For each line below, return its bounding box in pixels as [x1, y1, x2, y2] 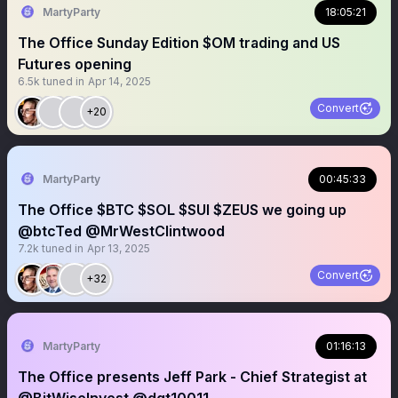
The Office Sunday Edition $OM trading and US [18, 34, 340, 52]
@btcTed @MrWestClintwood [18, 222, 225, 240]
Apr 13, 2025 [87, 242, 150, 255]
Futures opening [18, 55, 131, 73]
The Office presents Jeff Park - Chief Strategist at [18, 368, 367, 386]
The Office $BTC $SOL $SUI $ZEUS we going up [18, 201, 262, 219]
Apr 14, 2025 [88, 75, 151, 88]
